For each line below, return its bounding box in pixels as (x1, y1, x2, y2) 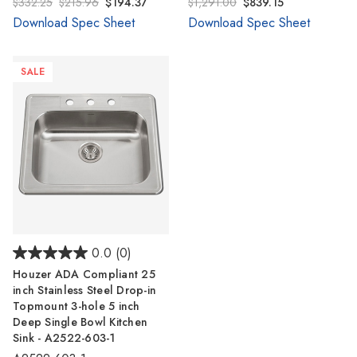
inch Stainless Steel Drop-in (13, 281, 156, 298)
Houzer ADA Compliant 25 (13, 265, 155, 282)
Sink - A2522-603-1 (13, 329, 116, 346)
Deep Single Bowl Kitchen (13, 313, 147, 330)
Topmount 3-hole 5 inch (13, 297, 140, 314)
